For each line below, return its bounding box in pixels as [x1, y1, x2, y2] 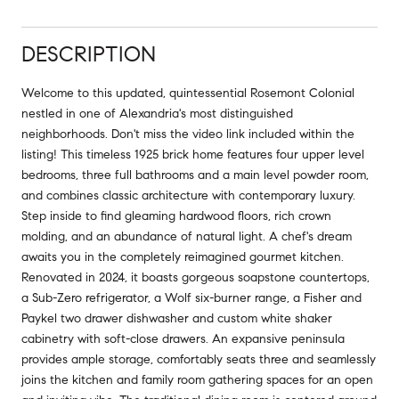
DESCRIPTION [21, 40, 156, 68]
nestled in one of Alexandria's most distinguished [21, 105, 293, 121]
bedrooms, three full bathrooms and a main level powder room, [21, 167, 369, 183]
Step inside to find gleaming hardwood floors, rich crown [21, 208, 331, 224]
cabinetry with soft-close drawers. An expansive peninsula [21, 330, 345, 346]
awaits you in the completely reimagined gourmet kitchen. [21, 248, 344, 265]
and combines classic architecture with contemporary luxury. [21, 187, 355, 203]
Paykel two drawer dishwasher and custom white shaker [21, 310, 332, 326]
